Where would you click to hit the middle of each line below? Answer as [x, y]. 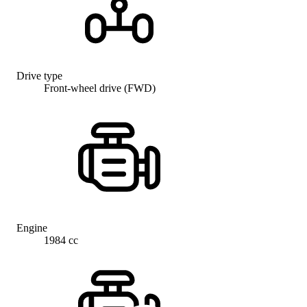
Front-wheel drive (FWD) [100, 88]
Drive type [39, 76]
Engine [32, 228]
